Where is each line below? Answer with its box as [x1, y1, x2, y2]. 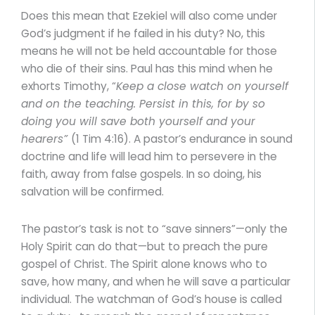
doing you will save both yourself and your [21, 114, 255, 129]
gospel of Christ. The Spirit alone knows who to [21, 256, 267, 271]
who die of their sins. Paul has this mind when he [21, 61, 273, 77]
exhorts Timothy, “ [21, 79, 116, 94]
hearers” [21, 131, 71, 147]
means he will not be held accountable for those [21, 44, 277, 59]
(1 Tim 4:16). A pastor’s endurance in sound [71, 131, 292, 147]
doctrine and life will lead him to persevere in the [21, 149, 277, 165]
